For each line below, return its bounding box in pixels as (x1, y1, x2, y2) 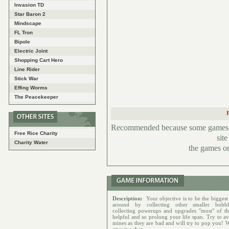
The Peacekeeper (14, 94, 58, 100)
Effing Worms (14, 85, 48, 90)
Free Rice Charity (14, 130, 58, 136)
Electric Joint (14, 48, 48, 54)
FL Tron (14, 30, 33, 35)
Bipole (14, 39, 30, 44)
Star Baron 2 (14, 11, 45, 17)
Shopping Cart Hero (14, 57, 63, 63)
